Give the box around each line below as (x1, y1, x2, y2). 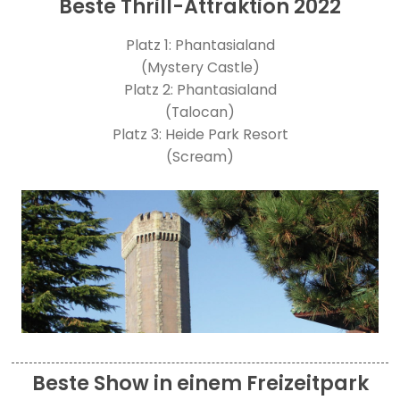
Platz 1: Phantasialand (125, 34, 275, 55)
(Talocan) (165, 101, 235, 122)
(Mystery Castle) (140, 56, 260, 78)
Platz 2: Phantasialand (123, 79, 277, 100)
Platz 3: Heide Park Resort (112, 123, 288, 145)
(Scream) (166, 146, 234, 167)
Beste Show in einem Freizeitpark (31, 370, 369, 398)
